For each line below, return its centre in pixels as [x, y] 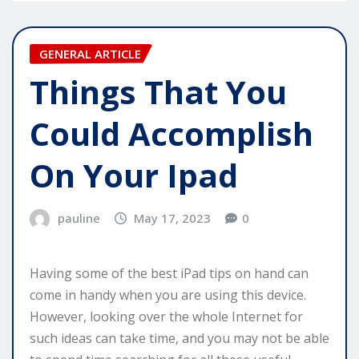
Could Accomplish [171, 134]
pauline [79, 218]
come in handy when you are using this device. [168, 294]
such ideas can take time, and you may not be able [179, 338]
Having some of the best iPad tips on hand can [169, 273]
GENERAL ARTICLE [90, 53]
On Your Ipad [134, 175]
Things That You [158, 92]
